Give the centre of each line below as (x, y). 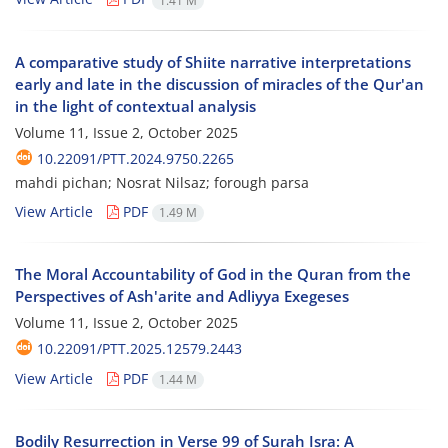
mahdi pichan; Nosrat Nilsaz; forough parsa (162, 182)
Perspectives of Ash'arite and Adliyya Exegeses (182, 295)
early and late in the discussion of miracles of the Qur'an (219, 83)
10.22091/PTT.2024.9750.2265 (135, 158)
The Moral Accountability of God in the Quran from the (213, 273)
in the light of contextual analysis (135, 105)
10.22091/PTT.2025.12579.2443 (139, 348)
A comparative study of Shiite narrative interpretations (213, 61)
